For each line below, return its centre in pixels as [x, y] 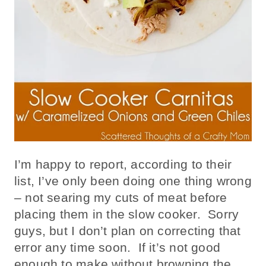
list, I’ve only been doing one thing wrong [133, 180]
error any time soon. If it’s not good [117, 247]
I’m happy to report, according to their [123, 164]
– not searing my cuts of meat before [121, 197]
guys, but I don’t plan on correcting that [128, 230]
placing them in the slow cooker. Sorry [127, 214]
